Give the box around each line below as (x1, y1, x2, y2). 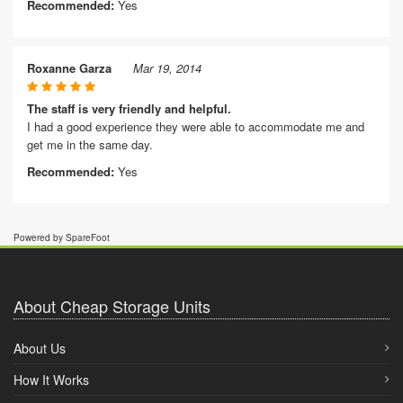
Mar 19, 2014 (133, 59, 201, 76)
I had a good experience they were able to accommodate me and (27, 118, 364, 135)
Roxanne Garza (27, 59, 112, 76)
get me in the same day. (27, 136, 153, 153)
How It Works (13, 371, 89, 389)
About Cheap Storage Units (13, 294, 210, 318)
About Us (13, 339, 66, 357)
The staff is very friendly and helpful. (27, 100, 231, 117)
